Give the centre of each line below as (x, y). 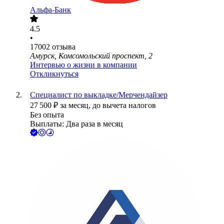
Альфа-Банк (50, 10)
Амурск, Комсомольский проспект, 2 (91, 56)
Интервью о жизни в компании (83, 65)
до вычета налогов (124, 105)
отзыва (64, 47)
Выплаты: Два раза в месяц (76, 124)
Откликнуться (54, 74)
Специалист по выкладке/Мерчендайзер (99, 95)
